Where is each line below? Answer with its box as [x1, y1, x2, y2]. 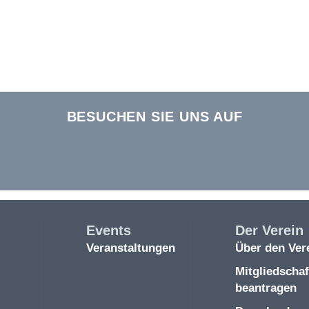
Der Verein [235, 222, 303, 238]
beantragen [235, 281, 297, 295]
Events [86, 222, 131, 238]
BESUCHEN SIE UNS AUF [66, 108, 243, 124]
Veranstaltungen [86, 241, 175, 255]
